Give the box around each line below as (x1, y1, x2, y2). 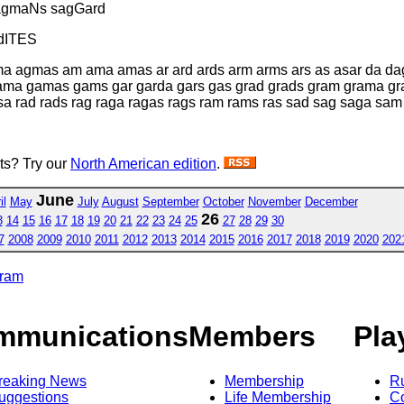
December (304, 194, 358, 208)
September (142, 194, 199, 208)
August (101, 194, 139, 208)
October (202, 194, 244, 208)
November (247, 194, 301, 208)
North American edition (70, 155, 216, 171)
